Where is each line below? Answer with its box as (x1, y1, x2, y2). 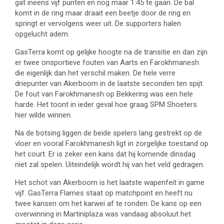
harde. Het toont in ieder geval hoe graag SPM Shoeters (15, 100, 197, 109)
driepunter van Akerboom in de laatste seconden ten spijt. (15, 79, 204, 88)
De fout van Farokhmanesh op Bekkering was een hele (15, 89, 193, 99)
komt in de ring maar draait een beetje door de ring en (15, 8, 190, 18)
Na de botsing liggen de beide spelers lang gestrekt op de (15, 128, 202, 138)
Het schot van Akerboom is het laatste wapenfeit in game (15, 178, 204, 187)
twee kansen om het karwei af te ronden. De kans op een (15, 199, 201, 208)
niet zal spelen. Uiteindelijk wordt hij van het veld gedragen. (15, 160, 204, 169)
